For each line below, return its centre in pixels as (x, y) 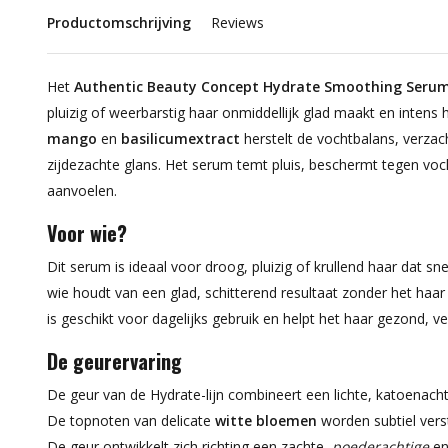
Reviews (237, 22)
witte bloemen (266, 420)
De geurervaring (114, 361)
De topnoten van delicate (131, 420)
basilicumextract (180, 138)
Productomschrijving (119, 22)
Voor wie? (87, 233)
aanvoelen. (82, 190)
